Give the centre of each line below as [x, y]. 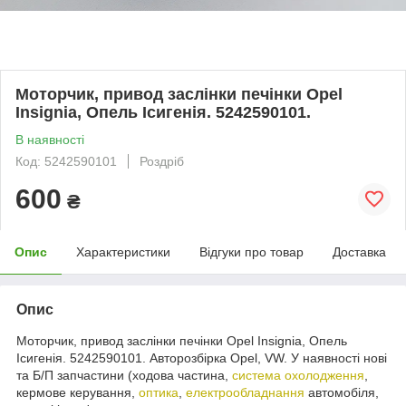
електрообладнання [245, 392]
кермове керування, [77, 392]
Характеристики [123, 251]
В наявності [50, 139]
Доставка [359, 251]
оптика [159, 392]
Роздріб [162, 161]
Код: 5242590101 [66, 161]
